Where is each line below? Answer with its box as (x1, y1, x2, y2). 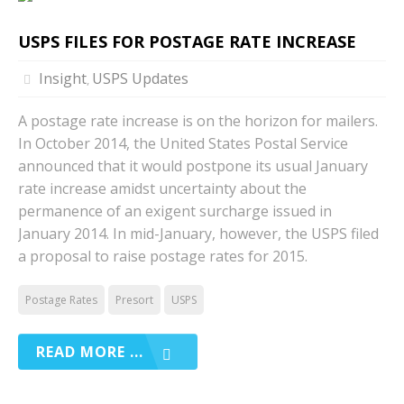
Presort (115, 292, 153, 308)
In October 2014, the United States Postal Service (18, 133, 348, 153)
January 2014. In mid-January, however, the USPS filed (18, 224, 379, 243)
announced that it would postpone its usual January (18, 156, 368, 176)
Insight (38, 69, 87, 88)
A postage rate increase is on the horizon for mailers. (18, 111, 378, 131)
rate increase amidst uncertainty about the (18, 179, 307, 198)
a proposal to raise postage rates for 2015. (18, 246, 308, 266)
